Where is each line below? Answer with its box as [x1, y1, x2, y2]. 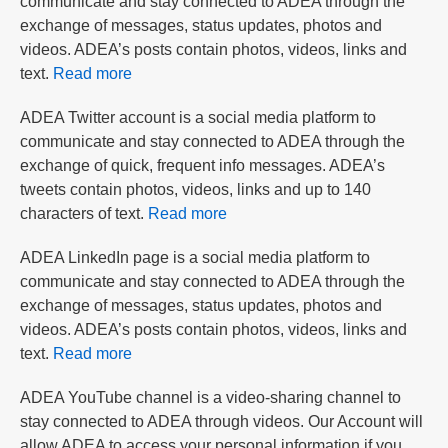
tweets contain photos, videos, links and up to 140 [20, 180, 371, 198]
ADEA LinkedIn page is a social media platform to [20, 248, 370, 266]
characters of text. [20, 204, 148, 222]
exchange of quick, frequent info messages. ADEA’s [20, 156, 385, 174]
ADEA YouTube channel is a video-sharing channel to [20, 388, 401, 406]
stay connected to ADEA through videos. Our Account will [20, 412, 423, 430]
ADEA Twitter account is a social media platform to [20, 108, 376, 126]
